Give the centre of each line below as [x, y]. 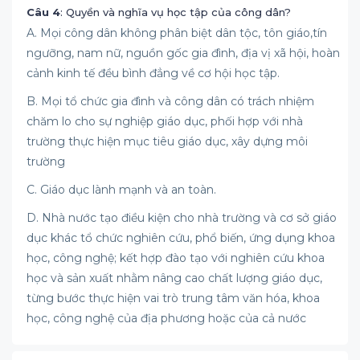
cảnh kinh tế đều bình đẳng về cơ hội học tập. [153, 73]
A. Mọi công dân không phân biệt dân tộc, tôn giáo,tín [177, 33]
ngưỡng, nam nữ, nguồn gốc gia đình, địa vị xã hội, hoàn [183, 53]
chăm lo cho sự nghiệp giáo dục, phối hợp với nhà [165, 121]
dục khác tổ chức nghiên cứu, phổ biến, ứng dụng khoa [181, 238]
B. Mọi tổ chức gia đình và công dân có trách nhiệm [170, 101]
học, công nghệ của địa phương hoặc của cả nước [166, 318]
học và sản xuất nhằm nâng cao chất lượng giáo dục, [174, 278]
